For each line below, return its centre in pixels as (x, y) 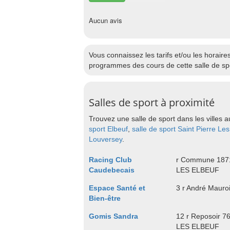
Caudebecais (112, 170)
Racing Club (110, 160)
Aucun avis (106, 20)
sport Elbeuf (108, 129)
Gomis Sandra (113, 216)
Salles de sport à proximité (152, 102)
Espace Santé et (117, 188)
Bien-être (105, 198)
